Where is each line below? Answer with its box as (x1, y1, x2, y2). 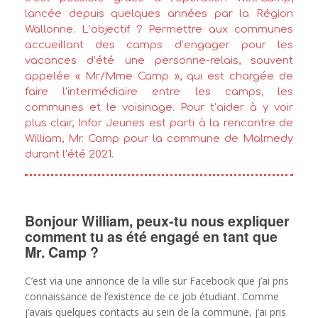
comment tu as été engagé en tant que (25, 226, 278, 246)
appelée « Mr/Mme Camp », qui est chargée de (25, 70, 293, 82)
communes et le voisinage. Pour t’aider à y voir (25, 102, 293, 114)
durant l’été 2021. (25, 148, 114, 160)
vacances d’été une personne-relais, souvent (25, 55, 293, 67)
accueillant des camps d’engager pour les (25, 39, 293, 51)
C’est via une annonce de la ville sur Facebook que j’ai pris (25, 274, 289, 288)
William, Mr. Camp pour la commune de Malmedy (25, 133, 293, 145)
